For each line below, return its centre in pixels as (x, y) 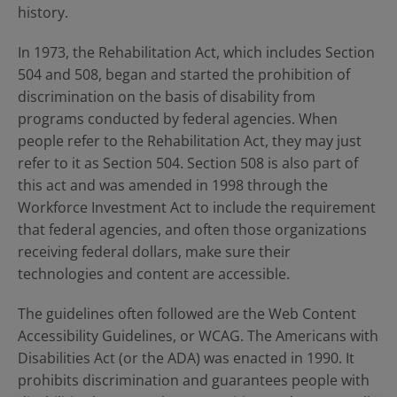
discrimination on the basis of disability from (167, 97)
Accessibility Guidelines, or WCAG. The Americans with (198, 336)
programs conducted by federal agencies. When (178, 119)
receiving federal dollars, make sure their (154, 252)
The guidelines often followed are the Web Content (187, 314)
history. (43, 12)
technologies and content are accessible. (154, 274)
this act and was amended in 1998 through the (173, 185)
